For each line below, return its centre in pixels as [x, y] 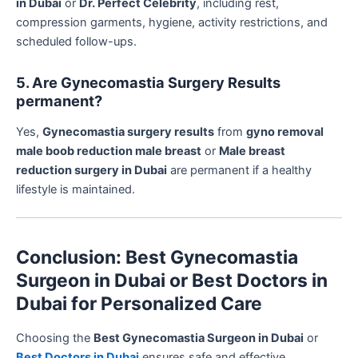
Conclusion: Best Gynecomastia [157, 257]
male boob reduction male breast [109, 151]
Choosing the [55, 338]
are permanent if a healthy [239, 171]
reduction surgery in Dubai [91, 171]
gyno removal [285, 132]
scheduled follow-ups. [76, 42]
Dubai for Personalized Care [139, 303]
